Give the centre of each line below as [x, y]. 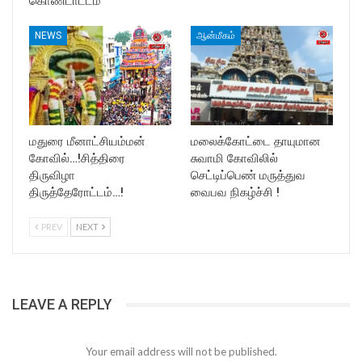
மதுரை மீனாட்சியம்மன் [87, 142]
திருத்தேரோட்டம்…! [76, 193]
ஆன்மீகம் [216, 35]
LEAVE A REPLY [62, 305]
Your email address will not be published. [181, 351]
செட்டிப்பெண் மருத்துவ [248, 176]
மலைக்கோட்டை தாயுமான [256, 142]
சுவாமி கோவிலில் [234, 159]
